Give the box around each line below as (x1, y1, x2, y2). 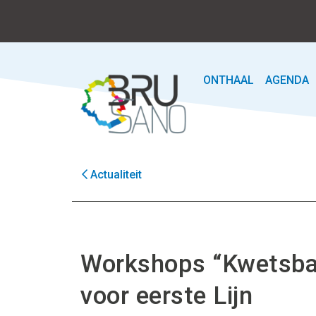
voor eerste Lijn (80, 281, 253, 310)
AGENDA (265, 73, 309, 87)
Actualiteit (90, 167, 142, 181)
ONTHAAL (203, 73, 254, 87)
